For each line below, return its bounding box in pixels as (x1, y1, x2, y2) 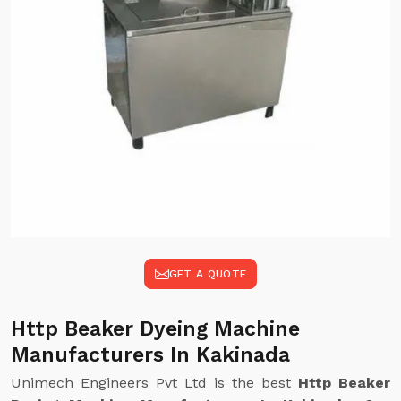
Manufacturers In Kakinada (11, 343, 290, 367)
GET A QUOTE (168, 268, 247, 280)
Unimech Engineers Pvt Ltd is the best (11, 374, 298, 391)
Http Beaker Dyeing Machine (11, 317, 300, 341)
